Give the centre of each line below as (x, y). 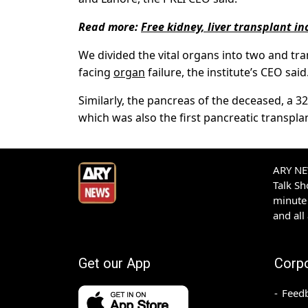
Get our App (114, 264)
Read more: (110, 27)
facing (96, 73)
